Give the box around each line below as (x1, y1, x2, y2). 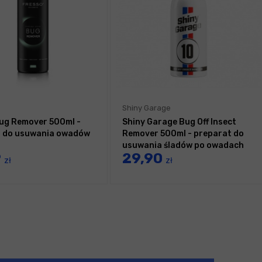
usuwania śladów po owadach (122, 140, 244, 151)
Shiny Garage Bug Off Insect (122, 117, 236, 127)
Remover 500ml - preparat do (122, 129, 244, 139)
